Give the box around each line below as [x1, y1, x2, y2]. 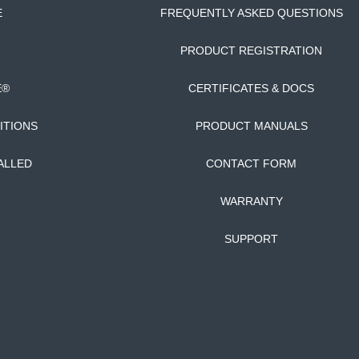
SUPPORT [224, 232, 279, 245]
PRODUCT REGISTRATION [180, 43, 323, 57]
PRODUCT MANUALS [195, 119, 308, 132]
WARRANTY [220, 194, 283, 208]
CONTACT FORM [206, 156, 297, 170]
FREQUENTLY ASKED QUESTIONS [159, 6, 343, 19]
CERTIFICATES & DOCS [188, 81, 315, 95]
